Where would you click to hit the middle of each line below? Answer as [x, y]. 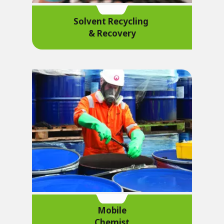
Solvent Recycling [112, 21]
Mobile [112, 210]
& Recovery [112, 33]
